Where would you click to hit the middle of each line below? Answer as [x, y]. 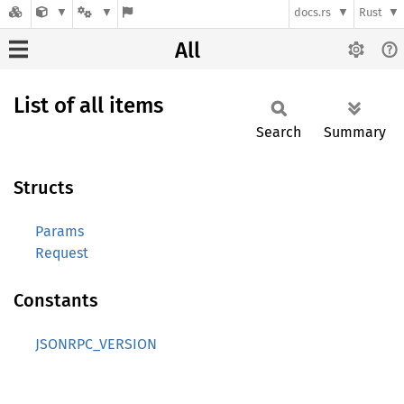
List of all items [88, 106]
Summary [355, 132]
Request [62, 253]
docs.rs [313, 13]
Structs [44, 188]
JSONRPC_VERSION [96, 344]
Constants [56, 300]
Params [60, 231]
